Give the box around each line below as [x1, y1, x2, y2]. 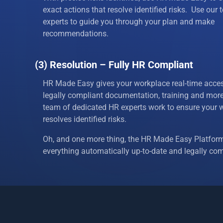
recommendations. [43, 28, 109, 38]
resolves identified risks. [43, 114, 126, 124]
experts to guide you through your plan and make [43, 16, 215, 26]
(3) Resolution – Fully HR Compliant [35, 58, 193, 71]
